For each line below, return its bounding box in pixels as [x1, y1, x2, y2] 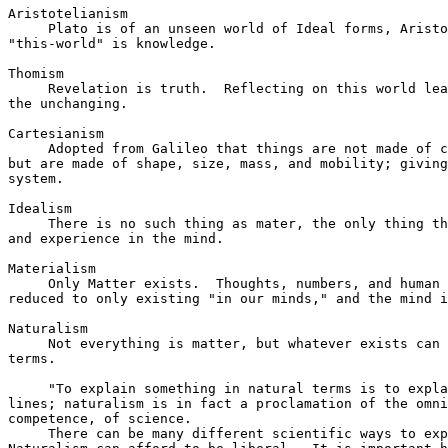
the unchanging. [8, 95, 128, 111]
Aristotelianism [8, 5, 128, 21]
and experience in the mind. [8, 230, 224, 246]
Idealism [8, 200, 72, 216]
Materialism [8, 260, 96, 276]
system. [8, 170, 64, 186]
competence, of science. [8, 410, 192, 426]
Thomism [8, 65, 64, 81]
